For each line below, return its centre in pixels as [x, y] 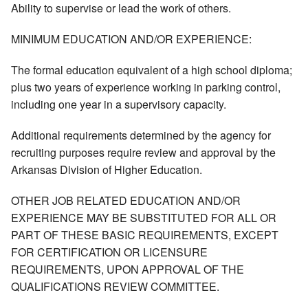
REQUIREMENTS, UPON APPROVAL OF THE [128, 269]
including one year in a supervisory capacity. [119, 104]
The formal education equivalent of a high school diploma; [152, 70]
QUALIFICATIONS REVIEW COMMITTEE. [115, 287]
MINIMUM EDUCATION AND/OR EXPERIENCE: [131, 39]
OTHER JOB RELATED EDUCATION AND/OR [126, 201]
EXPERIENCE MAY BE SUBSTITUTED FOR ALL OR [144, 218]
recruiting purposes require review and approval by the [143, 153]
